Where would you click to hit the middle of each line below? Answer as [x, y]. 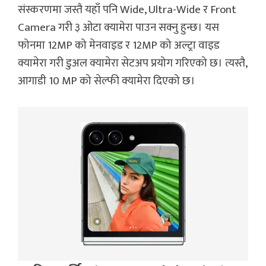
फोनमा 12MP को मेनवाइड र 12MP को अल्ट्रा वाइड [119, 45]
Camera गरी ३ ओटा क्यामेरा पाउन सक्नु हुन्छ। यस [118, 27]
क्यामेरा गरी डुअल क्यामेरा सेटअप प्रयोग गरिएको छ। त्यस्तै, [132, 63]
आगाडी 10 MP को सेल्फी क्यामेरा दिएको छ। [107, 81]
